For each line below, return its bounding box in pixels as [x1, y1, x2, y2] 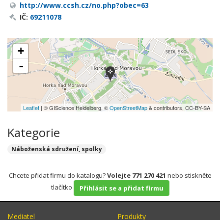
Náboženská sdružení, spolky [11, 145, 102, 153]
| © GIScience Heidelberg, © [39, 104, 110, 111]
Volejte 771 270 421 [107, 171, 166, 180]
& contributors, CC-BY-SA [147, 104, 210, 111]
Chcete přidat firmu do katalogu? [8, 171, 107, 180]
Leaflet [23, 104, 39, 111]
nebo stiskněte [165, 171, 212, 180]
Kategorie [7, 124, 60, 140]
